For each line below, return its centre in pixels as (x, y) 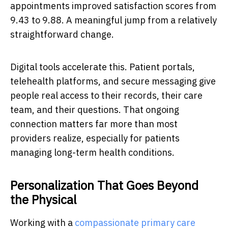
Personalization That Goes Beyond (104, 185)
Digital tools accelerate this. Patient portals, (103, 67)
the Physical (43, 199)
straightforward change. (62, 34)
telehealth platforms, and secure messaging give (113, 81)
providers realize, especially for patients (95, 138)
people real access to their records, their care (106, 95)
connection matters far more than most (94, 124)
